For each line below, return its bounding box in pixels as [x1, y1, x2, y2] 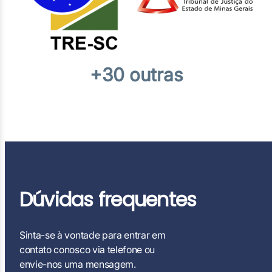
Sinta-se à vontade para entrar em [19, 229, 166, 242]
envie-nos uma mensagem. [19, 258, 136, 271]
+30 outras [89, 64, 183, 86]
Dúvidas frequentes [19, 185, 197, 213]
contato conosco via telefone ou [19, 243, 155, 256]
